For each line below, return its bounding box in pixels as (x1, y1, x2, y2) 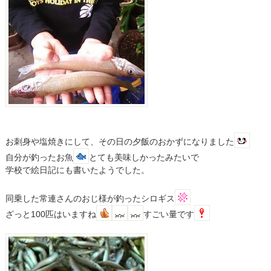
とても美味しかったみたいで (88, 152, 199, 163)
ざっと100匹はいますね (5, 209, 96, 220)
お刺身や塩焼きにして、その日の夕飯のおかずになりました (5, 137, 234, 147)
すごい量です (143, 209, 194, 220)
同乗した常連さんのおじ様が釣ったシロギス (5, 194, 175, 204)
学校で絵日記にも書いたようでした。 (5, 165, 149, 175)
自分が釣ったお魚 (5, 152, 73, 163)
